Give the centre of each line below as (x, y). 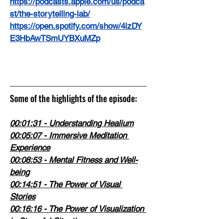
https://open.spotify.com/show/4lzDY (76, 26)
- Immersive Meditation (85, 135)
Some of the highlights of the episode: (73, 98)
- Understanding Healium (87, 123)
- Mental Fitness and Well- (89, 160)
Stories (22, 196)
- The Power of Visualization (94, 208)
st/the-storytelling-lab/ (50, 13)
